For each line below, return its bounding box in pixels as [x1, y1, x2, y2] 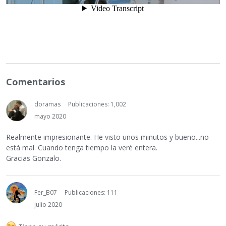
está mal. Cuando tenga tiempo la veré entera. [6, 142, 157, 152]
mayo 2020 [34, 112, 66, 121]
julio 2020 [34, 200, 62, 209]
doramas [34, 100, 61, 109]
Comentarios [6, 76, 65, 88]
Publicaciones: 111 [65, 188, 118, 197]
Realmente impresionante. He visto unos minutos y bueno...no [6, 132, 209, 142]
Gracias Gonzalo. [6, 153, 61, 163]
